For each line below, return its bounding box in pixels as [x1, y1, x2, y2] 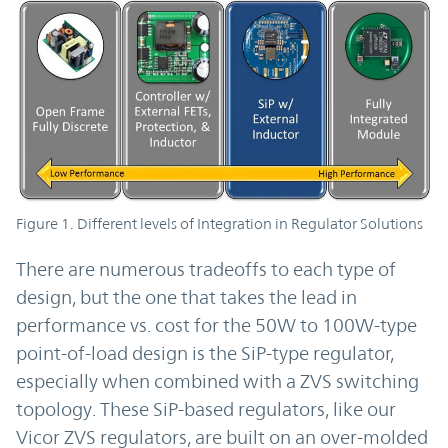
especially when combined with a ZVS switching [16, 370, 419, 393]
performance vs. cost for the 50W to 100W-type [16, 314, 417, 337]
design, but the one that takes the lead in [16, 286, 357, 309]
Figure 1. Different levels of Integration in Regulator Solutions [16, 215, 423, 233]
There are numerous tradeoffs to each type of [16, 258, 396, 281]
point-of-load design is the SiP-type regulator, [16, 342, 394, 365]
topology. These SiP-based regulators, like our [16, 398, 396, 421]
